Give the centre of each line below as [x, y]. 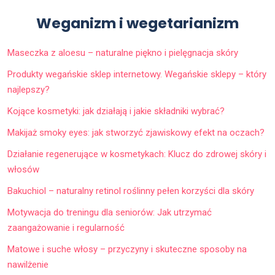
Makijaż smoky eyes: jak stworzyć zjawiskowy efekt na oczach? [136, 132]
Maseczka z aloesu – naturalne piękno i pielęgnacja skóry [123, 52]
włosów [23, 169]
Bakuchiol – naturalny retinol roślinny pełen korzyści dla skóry [131, 191]
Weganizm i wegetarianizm [137, 23]
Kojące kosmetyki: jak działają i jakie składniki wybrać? [116, 111]
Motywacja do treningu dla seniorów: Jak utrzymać [110, 212]
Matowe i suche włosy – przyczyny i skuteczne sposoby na [127, 249]
